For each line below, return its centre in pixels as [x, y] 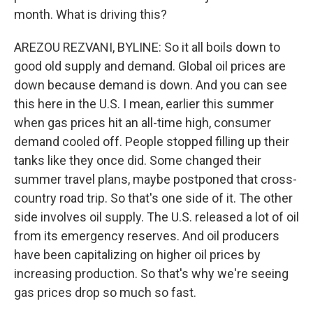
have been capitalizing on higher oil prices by [137, 255]
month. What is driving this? [90, 14]
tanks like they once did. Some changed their [138, 160]
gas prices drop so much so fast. [105, 292]
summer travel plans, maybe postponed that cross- [155, 179]
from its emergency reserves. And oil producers [147, 236]
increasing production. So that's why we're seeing [151, 274]
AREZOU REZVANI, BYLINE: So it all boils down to [147, 47]
